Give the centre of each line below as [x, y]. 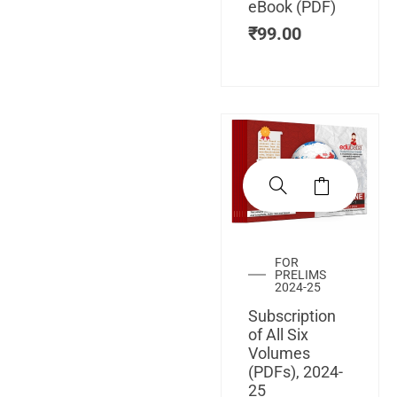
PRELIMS [300, 275]
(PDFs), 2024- [296, 372]
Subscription [292, 316]
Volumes [279, 354]
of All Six [278, 335]
